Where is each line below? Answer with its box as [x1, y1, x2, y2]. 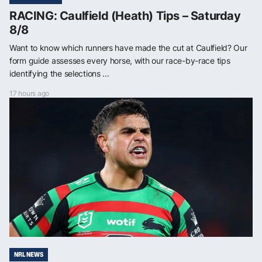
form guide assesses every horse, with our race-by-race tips [9, 55, 230, 65]
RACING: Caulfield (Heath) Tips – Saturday [9, 8, 241, 23]
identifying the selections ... [9, 68, 109, 78]
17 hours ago [9, 88, 50, 98]
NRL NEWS [14, 249, 43, 259]
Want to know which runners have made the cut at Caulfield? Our [9, 42, 247, 53]
